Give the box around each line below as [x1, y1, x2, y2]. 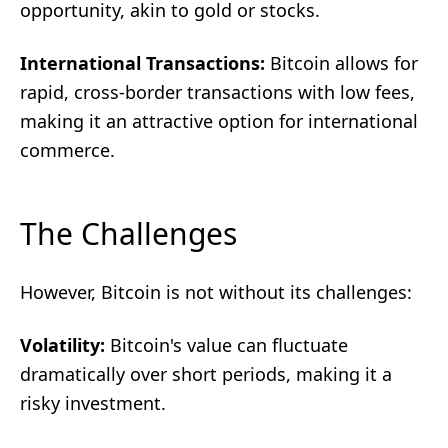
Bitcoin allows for [265, 51, 418, 75]
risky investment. [20, 391, 166, 415]
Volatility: [20, 333, 105, 357]
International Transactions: [20, 51, 265, 75]
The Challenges [20, 213, 237, 254]
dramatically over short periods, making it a [20, 362, 392, 386]
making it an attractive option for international [20, 109, 418, 133]
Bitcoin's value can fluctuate [105, 333, 348, 357]
